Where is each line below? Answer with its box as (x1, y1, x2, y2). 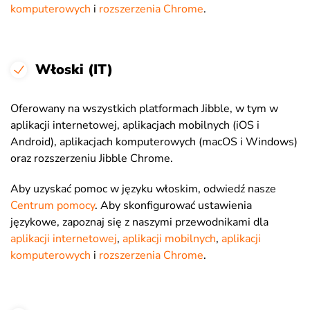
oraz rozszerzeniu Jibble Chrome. (10, 151, 173, 166)
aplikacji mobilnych (122, 231, 216, 246)
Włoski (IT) (35, 60, 113, 79)
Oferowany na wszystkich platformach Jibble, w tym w (10, 101, 278, 116)
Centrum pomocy (10, 198, 95, 213)
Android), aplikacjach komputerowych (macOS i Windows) (10, 134, 298, 149)
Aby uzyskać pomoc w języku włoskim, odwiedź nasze (10, 181, 276, 197)
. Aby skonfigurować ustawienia (95, 198, 252, 213)
